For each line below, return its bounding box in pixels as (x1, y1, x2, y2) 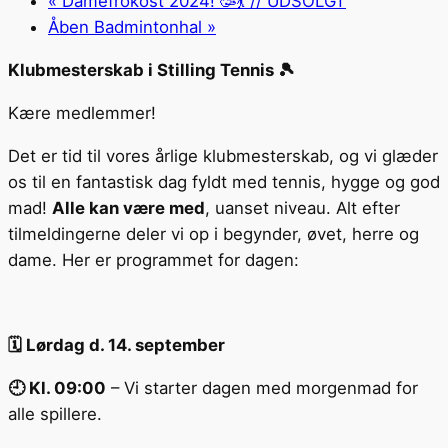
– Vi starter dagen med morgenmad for (106, 377, 418, 398)
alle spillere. (8, 403, 102, 424)
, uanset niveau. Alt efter (205, 197, 400, 218)
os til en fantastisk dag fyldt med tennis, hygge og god (8, 171, 440, 192)
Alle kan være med (52, 197, 205, 218)
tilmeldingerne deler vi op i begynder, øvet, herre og (8, 223, 419, 244)
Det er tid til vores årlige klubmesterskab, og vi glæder (8, 145, 438, 166)
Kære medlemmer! (8, 102, 156, 123)
